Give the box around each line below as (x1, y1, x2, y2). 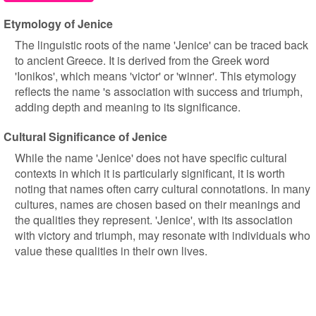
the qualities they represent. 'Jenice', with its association (15, 212, 293, 228)
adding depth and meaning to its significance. (15, 99, 241, 115)
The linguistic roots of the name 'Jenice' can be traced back (15, 37, 308, 53)
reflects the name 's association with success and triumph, (15, 83, 303, 99)
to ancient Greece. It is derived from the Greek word (15, 52, 269, 68)
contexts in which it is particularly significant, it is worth (15, 165, 285, 181)
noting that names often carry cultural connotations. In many (15, 181, 310, 197)
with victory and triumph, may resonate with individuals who (15, 227, 310, 243)
